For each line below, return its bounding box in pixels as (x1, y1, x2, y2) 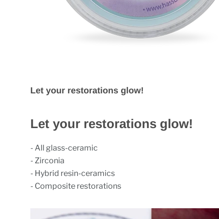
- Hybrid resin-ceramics (30, 169, 115, 178)
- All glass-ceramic (30, 143, 98, 153)
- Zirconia (30, 156, 65, 165)
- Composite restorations (30, 181, 122, 191)
